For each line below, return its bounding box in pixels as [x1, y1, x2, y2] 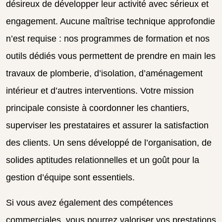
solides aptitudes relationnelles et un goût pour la [6, 155, 199, 165]
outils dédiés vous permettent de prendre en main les [6, 51, 216, 61]
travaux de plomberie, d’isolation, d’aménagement [6, 68, 203, 78]
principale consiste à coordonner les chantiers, [6, 103, 189, 113]
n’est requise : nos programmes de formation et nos [6, 33, 210, 44]
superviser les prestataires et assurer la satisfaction [6, 120, 209, 130]
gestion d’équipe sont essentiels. [6, 172, 135, 182]
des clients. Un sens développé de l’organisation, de [6, 137, 212, 148]
